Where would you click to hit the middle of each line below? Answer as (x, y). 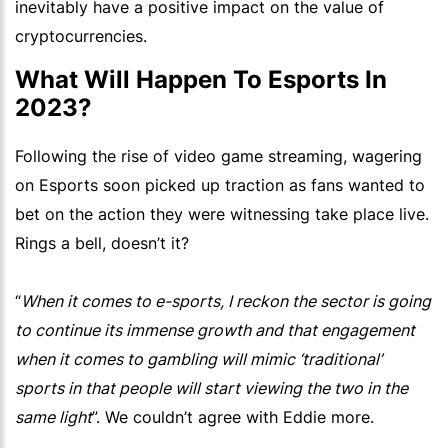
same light (53, 417)
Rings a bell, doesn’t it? (102, 243)
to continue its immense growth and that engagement (215, 330)
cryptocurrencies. (81, 36)
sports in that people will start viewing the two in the (211, 388)
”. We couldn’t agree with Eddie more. (233, 417)
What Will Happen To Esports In (201, 80)
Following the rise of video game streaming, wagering (218, 156)
